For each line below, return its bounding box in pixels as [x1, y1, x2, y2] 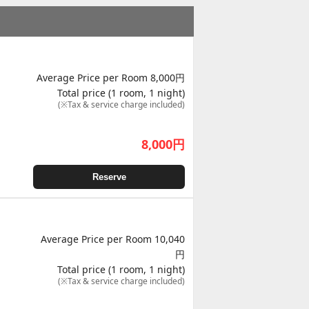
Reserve [92, 171, 126, 182]
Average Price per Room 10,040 [41, 232, 185, 246]
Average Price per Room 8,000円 [37, 70, 185, 84]
